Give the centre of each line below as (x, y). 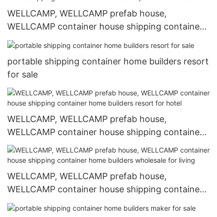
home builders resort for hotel (69, 145)
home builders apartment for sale (76, 40)
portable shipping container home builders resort (108, 62)
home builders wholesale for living (77, 202)
